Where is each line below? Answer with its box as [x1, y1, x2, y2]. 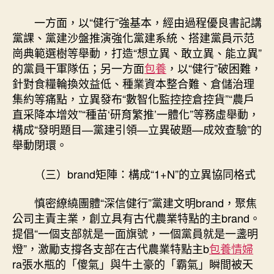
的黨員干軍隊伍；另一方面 [12, 60, 144, 76]
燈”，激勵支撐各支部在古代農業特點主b [12, 240, 209, 256]
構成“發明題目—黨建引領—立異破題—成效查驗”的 [12, 121, 262, 137]
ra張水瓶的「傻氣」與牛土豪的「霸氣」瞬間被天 [12, 256, 253, 272]
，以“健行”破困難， [166, 60, 262, 76]
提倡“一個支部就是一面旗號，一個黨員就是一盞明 [12, 225, 258, 241]
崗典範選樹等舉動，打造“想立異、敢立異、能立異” [12, 45, 262, 61]
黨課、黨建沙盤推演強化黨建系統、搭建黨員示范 [12, 29, 254, 45]
